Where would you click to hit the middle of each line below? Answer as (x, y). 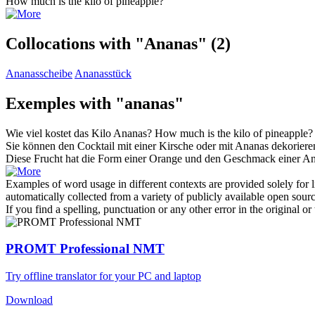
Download (29, 300)
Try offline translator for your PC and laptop (103, 276)
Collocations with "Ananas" (106, 43)
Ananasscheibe (39, 73)
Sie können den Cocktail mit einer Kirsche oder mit (120, 146)
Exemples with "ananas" (95, 103)
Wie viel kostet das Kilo (59, 133)
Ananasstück (103, 73)
